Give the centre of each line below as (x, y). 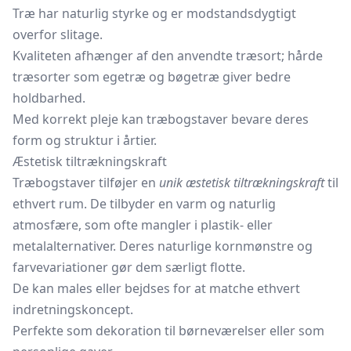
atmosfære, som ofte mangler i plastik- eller (143, 225)
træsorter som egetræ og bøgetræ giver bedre (152, 77)
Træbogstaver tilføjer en (86, 183)
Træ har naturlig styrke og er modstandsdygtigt (154, 13)
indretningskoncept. (73, 309)
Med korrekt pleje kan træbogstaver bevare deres (161, 119)
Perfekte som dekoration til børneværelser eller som (168, 331)
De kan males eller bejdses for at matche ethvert (156, 288)
